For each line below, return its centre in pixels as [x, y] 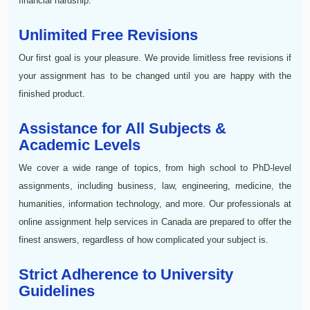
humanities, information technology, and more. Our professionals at [155, 203]
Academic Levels [80, 145]
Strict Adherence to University [126, 274]
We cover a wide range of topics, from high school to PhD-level [155, 167]
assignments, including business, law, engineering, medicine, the [155, 185]
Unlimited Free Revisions [108, 35]
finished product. [52, 93]
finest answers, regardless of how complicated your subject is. [144, 239]
